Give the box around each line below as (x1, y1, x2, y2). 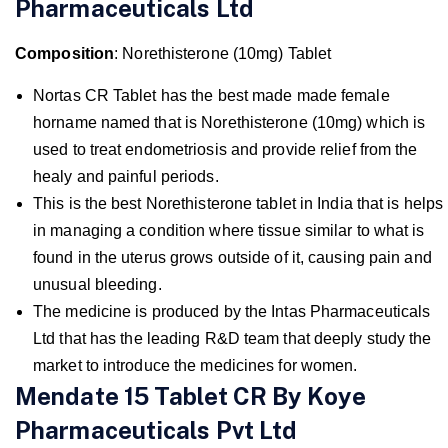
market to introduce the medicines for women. (33, 356, 358, 374)
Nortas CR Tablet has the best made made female (33, 86, 390, 104)
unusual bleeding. (33, 275, 162, 293)
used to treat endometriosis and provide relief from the (33, 140, 418, 158)
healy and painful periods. (33, 167, 219, 185)
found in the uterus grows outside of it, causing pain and (33, 248, 432, 266)
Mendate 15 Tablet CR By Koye (15, 381, 366, 410)
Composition (15, 44, 115, 62)
